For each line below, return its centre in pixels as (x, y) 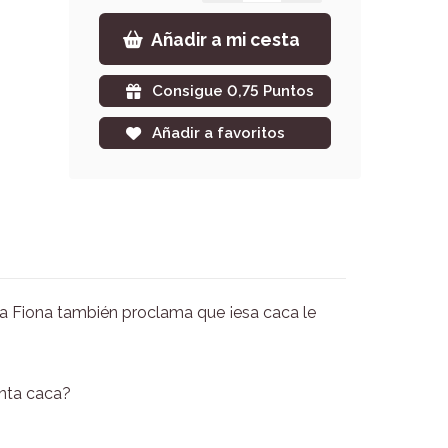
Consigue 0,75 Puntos (232, 90)
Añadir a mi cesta (225, 39)
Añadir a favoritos (218, 132)
